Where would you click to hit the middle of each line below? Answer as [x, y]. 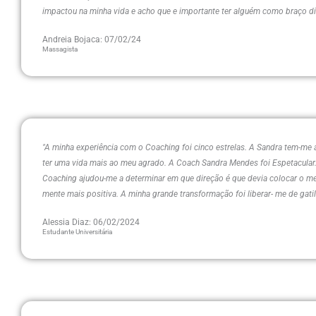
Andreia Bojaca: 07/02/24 [92, 39]
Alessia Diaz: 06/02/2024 [91, 222]
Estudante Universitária [77, 232]
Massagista [60, 49]
